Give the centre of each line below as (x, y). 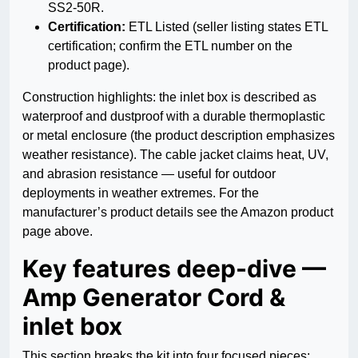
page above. (58, 232)
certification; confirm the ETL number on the (170, 46)
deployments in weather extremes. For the (141, 193)
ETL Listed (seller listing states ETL (227, 27)
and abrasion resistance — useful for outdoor (149, 174)
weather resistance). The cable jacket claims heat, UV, (175, 155)
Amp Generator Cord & (154, 298)
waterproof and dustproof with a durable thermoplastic (174, 117)
